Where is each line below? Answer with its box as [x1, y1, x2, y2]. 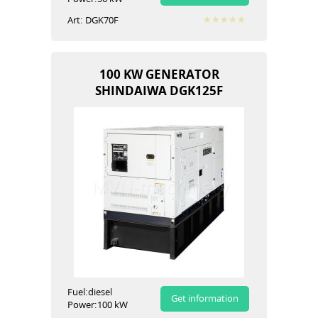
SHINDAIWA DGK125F [95, 82, 223, 99]
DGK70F [85, 13, 119, 26]
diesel [88, 285, 112, 298]
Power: [67, 298, 97, 311]
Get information [171, 292, 238, 305]
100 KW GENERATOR [99, 65, 219, 82]
